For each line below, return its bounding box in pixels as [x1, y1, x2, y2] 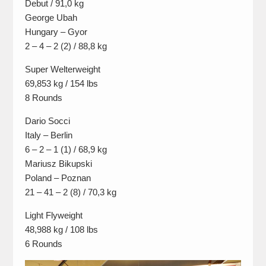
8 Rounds [24, 93, 62, 103]
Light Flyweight [24, 210, 83, 221]
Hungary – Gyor [24, 27, 87, 37]
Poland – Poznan [24, 173, 91, 183]
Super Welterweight [24, 64, 100, 75]
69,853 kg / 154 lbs [24, 78, 98, 89]
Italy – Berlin [24, 130, 72, 141]
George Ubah [24, 12, 77, 23]
